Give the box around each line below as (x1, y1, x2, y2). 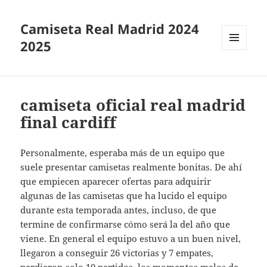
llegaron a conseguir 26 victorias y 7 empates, (20, 247, 214, 259)
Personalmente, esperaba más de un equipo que (20, 147, 225, 159)
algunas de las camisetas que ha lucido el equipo (20, 190, 228, 202)
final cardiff (20, 111, 117, 133)
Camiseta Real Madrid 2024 (20, 20, 200, 38)
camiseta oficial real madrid (20, 94, 246, 116)
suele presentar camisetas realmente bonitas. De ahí (20, 161, 243, 173)
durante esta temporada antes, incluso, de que (20, 204, 217, 216)
